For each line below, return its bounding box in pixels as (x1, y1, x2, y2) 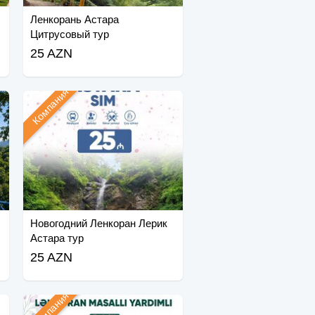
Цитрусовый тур (30, 28, 109, 41)
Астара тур (30, 232, 84, 245)
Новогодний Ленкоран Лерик (30, 217, 167, 230)
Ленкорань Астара (30, 13, 119, 26)
